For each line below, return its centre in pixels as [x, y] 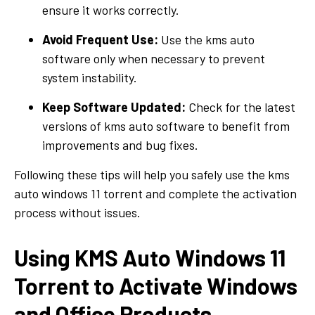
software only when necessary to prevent [154, 58]
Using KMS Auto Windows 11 [150, 257]
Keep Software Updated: [114, 107]
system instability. [90, 77]
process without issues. [77, 212]
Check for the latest [240, 107]
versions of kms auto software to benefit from [166, 126]
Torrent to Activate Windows [156, 285]
